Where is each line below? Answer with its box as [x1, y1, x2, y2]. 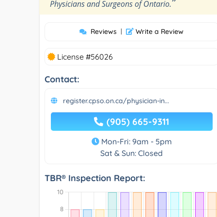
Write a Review [134, 27, 184, 36]
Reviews [91, 27, 117, 36]
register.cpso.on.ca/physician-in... [63, 96, 169, 105]
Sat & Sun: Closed [100, 148, 163, 158]
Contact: [45, 73, 79, 85]
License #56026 [55, 51, 113, 62]
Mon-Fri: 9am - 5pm [99, 136, 172, 146]
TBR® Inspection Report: [45, 172, 145, 184]
